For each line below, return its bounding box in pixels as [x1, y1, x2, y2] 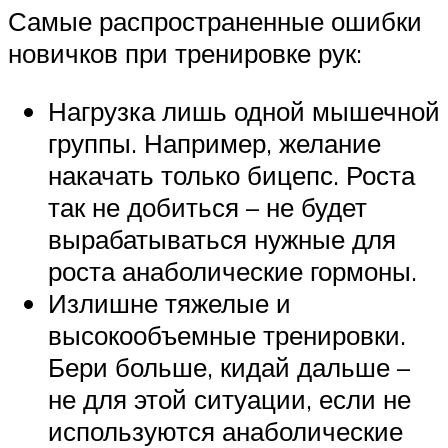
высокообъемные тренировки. [48, 318, 406, 351]
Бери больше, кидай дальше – [48, 350, 410, 383]
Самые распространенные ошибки [8, 5, 422, 38]
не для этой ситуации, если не [48, 382, 411, 415]
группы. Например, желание [48, 126, 381, 159]
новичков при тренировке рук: [8, 37, 362, 70]
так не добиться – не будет [48, 190, 367, 223]
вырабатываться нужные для [48, 222, 396, 255]
